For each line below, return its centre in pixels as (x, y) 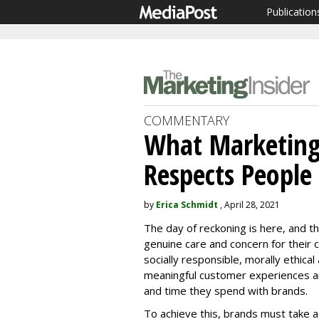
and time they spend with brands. (227, 291)
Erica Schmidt (187, 205)
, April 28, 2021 (249, 205)
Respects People (228, 174)
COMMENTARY (187, 120)
